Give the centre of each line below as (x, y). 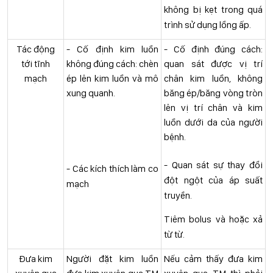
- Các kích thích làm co (112, 168)
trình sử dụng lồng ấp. (207, 25)
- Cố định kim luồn (112, 49)
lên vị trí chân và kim (213, 108)
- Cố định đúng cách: (213, 49)
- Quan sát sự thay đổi (213, 165)
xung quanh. (91, 93)
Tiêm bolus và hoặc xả (213, 219)
